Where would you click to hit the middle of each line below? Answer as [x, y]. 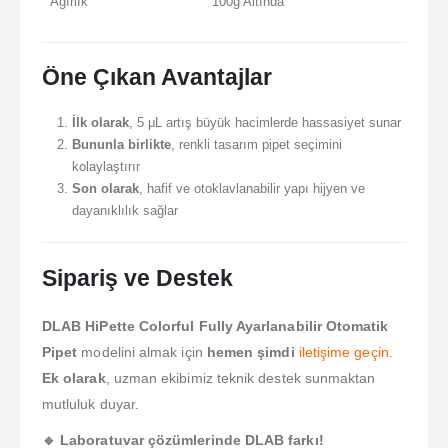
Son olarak [105, 188]
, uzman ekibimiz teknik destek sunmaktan [240, 377]
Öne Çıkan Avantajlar [157, 76]
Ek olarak [74, 377]
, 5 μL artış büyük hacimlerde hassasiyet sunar [264, 122]
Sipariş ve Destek [137, 277]
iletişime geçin [343, 351]
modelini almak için [142, 351]
